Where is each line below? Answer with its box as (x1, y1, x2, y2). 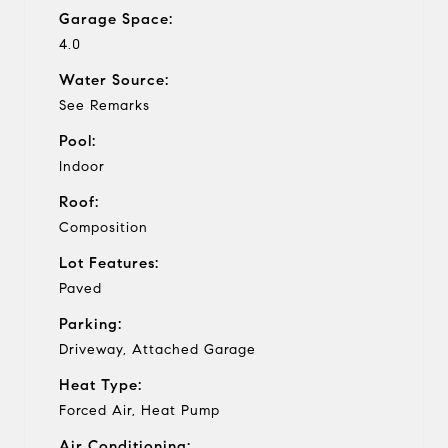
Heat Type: (59, 375, 142, 394)
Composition (59, 218, 148, 236)
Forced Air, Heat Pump (59, 401, 220, 419)
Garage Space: (59, 9, 173, 28)
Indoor (59, 157, 105, 175)
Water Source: (59, 70, 169, 89)
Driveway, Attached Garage (59, 340, 256, 358)
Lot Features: (59, 253, 159, 272)
